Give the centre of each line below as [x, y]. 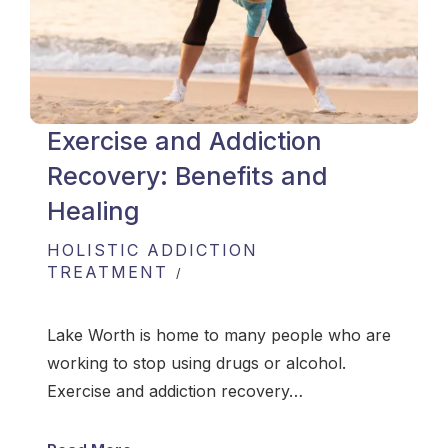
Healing [93, 211]
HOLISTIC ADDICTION [152, 250]
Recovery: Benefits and [187, 176]
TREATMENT [107, 272]
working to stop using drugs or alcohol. [196, 363]
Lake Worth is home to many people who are [219, 335]
